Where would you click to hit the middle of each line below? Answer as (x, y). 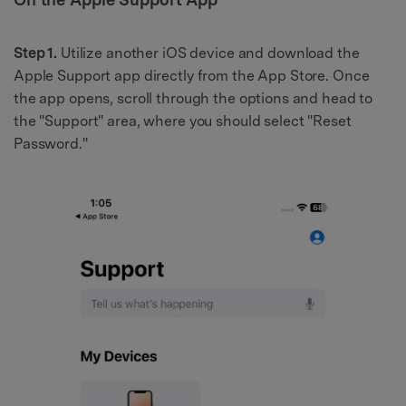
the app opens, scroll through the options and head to (193, 99)
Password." (51, 144)
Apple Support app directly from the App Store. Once (192, 76)
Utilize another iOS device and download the (208, 53)
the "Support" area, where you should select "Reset (183, 121)
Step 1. (36, 53)
